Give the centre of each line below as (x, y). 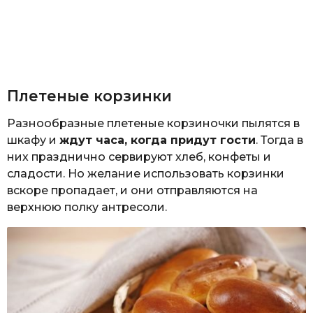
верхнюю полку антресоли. (87, 208)
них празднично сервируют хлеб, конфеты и (139, 157)
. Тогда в (279, 140)
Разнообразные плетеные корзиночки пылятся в (153, 124)
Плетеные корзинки (89, 96)
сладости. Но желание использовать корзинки (146, 174)
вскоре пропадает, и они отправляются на (132, 191)
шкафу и (33, 140)
